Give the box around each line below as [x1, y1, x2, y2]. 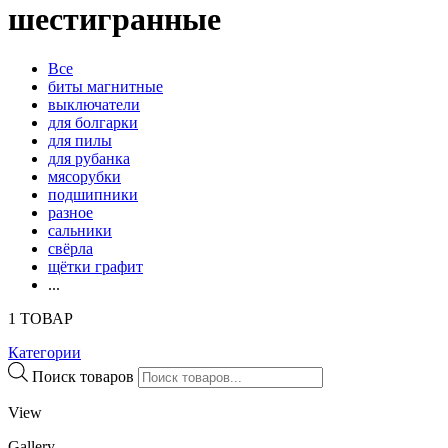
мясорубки [48, 167, 121, 185]
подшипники [48, 185, 138, 203]
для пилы [48, 131, 112, 149]
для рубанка [48, 149, 130, 167]
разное [48, 203, 93, 221]
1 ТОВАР [8, 309, 73, 327]
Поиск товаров [32, 367, 134, 385]
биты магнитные [48, 77, 163, 95]
